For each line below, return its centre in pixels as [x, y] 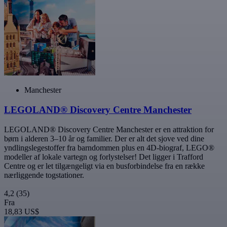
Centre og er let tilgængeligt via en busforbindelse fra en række [104, 166]
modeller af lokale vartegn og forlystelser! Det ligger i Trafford [104, 157]
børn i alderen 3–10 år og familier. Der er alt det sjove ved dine [104, 138]
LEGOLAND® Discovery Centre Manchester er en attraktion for [109, 129]
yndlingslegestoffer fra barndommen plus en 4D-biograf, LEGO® [109, 147]
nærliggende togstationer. [44, 175]
